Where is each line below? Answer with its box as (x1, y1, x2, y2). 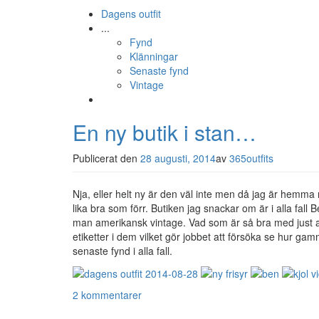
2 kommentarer (73, 288, 142, 303)
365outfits (229, 151, 273, 165)
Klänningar (130, 49, 178, 63)
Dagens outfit (101, 6, 161, 21)
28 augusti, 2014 (140, 151, 216, 165)
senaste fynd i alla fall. (73, 244, 172, 258)
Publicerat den (73, 151, 140, 165)
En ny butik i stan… (73, 117, 256, 147)
